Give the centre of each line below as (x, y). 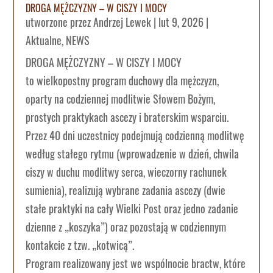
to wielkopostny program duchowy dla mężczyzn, (122, 81)
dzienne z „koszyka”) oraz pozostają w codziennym (126, 227)
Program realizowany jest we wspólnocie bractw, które (136, 264)
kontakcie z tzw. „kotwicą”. (80, 245)
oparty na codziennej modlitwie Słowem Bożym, (121, 99)
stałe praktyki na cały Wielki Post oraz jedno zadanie (132, 209)
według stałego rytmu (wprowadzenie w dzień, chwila (133, 154)
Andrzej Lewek (122, 22)
